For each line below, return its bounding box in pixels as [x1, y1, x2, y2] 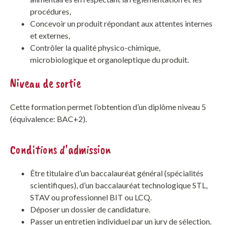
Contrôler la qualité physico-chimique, [30, 42, 160, 52]
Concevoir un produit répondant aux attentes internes [30, 18, 212, 28]
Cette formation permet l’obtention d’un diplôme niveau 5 [10, 101, 206, 111]
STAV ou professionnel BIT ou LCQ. [30, 192, 152, 202]
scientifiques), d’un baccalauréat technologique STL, [30, 180, 207, 190]
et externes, [30, 30, 70, 40]
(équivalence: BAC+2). [10, 114, 87, 124]
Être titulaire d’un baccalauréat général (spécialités [30, 168, 203, 178]
